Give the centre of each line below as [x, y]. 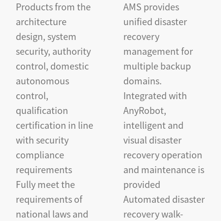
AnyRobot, [145, 110]
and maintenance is [164, 169]
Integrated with [155, 95]
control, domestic [52, 65]
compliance [40, 154]
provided [142, 184]
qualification [42, 110]
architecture [41, 21]
